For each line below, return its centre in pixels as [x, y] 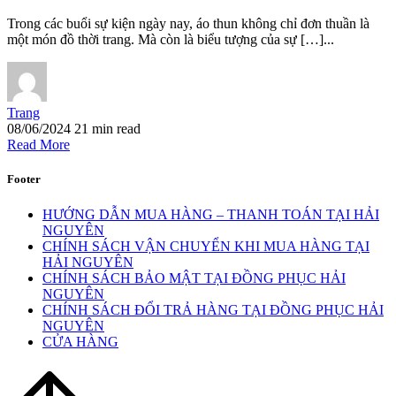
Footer [24, 179]
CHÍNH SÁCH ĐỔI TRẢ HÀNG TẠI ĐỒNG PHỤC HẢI [213, 309]
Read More [38, 145]
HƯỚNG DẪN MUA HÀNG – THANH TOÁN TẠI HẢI [211, 214]
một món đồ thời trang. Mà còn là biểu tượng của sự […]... [171, 40]
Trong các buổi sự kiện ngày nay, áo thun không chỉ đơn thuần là [188, 24]
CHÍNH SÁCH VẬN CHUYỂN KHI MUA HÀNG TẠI [206, 246]
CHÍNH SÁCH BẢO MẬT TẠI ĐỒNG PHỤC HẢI [194, 278]
